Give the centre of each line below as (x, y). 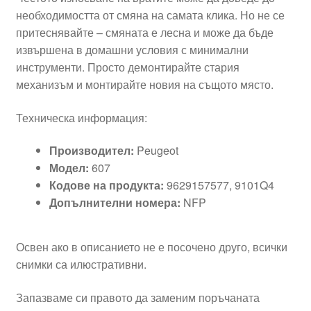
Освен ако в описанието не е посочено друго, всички (151, 246)
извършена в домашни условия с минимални (132, 49)
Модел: (69, 168)
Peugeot (156, 151)
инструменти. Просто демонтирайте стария (127, 67)
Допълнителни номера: (115, 203)
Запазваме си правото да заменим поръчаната (137, 297)
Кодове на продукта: (106, 185)
